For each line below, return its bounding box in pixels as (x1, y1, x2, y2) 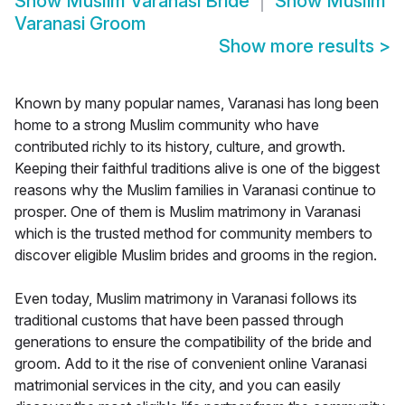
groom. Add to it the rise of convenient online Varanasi (14, 354, 367, 373)
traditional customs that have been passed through (14, 311, 344, 330)
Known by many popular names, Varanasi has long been (14, 94, 379, 113)
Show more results (219, 35, 379, 58)
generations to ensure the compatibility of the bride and (14, 333, 372, 352)
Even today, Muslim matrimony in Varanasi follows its (14, 289, 357, 308)
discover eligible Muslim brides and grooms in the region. (14, 246, 377, 265)
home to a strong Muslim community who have (14, 116, 319, 135)
